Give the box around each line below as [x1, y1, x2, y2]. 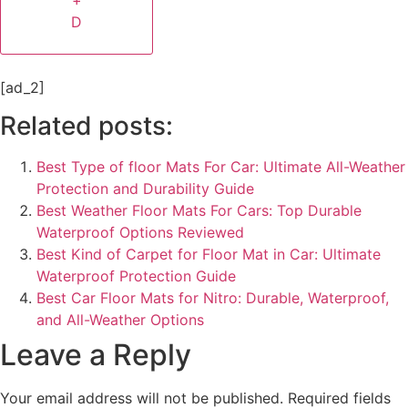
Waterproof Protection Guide [36, 267, 236, 286]
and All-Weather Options [36, 311, 204, 330]
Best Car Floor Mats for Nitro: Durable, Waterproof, [36, 289, 389, 308]
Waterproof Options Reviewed [36, 223, 244, 242]
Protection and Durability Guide [36, 179, 254, 199]
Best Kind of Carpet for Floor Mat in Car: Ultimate [36, 245, 381, 264]
